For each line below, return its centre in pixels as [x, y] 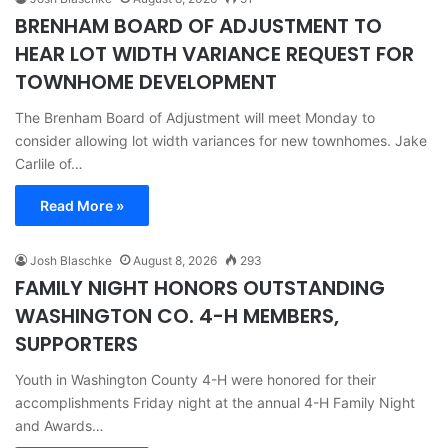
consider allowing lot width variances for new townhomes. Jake [221, 140]
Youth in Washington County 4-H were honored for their [195, 379]
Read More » [82, 205]
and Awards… [59, 425]
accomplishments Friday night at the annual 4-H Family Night [215, 402]
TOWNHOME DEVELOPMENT [146, 81]
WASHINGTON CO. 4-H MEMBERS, [177, 315]
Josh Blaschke [71, 260]
